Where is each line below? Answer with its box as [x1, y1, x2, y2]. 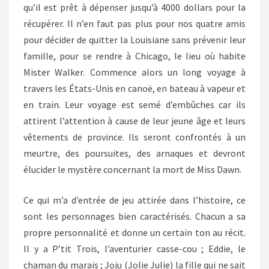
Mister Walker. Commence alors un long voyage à [23, 66, 246, 78]
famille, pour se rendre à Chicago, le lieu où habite [23, 50, 246, 62]
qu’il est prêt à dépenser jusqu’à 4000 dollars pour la [23, 1, 246, 13]
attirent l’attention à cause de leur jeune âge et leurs [23, 115, 246, 127]
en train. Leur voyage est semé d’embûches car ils [23, 98, 246, 110]
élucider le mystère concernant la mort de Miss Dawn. [23, 163, 241, 175]
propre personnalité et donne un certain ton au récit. [23, 226, 246, 238]
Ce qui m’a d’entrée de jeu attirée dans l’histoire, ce [23, 194, 246, 206]
